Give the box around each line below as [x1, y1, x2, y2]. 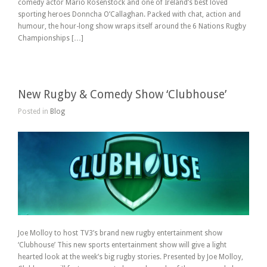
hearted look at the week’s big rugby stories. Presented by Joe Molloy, [18, 253, 243, 262]
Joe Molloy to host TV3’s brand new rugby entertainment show [18, 229, 222, 238]
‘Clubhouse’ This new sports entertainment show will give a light [18, 241, 226, 250]
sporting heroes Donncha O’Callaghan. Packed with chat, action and [18, 10, 241, 19]
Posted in [18, 107, 50, 116]
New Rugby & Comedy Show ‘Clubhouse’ [18, 88, 226, 102]
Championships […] [18, 34, 83, 43]
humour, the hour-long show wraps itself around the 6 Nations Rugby [18, 22, 246, 31]
